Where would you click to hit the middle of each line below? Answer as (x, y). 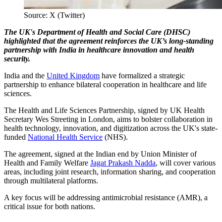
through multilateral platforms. (51, 180)
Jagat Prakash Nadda (123, 163)
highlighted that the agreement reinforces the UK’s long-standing (109, 41)
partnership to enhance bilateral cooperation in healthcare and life (105, 84)
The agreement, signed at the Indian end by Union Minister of (100, 154)
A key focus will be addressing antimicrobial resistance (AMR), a (106, 197)
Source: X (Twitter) (54, 15)
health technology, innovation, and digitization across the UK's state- (111, 128)
